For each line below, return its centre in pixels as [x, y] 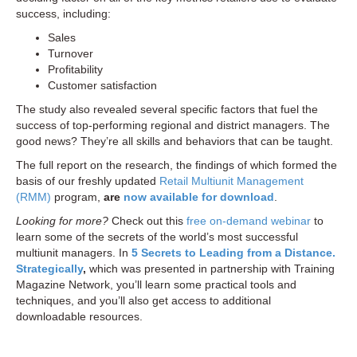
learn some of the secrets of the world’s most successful [157, 237]
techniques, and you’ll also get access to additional [143, 301]
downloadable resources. [79, 317]
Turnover [71, 54]
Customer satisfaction [102, 86]
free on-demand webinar [249, 221]
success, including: [63, 14]
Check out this [147, 221]
